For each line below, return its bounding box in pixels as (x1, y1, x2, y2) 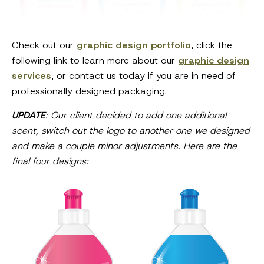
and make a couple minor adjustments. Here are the (12, 140, 237, 153)
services (12, 70, 51, 82)
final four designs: (12, 155, 88, 168)
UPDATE (12, 109, 45, 122)
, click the (191, 39, 232, 52)
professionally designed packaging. (12, 85, 167, 98)
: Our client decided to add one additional (45, 109, 226, 122)
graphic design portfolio (77, 39, 191, 52)
